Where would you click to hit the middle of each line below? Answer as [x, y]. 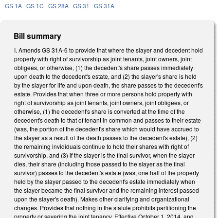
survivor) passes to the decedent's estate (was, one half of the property [107, 172]
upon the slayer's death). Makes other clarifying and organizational [102, 199]
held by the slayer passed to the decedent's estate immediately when [105, 181]
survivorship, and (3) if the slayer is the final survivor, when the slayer [104, 155]
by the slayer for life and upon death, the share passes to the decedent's [109, 85]
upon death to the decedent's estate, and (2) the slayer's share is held [105, 76]
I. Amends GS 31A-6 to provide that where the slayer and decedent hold [109, 50]
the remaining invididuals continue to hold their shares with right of [101, 146]
